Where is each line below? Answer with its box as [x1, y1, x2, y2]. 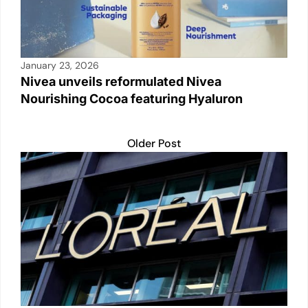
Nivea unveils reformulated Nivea [21, 74, 221, 89]
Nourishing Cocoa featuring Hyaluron [21, 91, 243, 106]
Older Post [127, 135, 181, 151]
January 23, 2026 [21, 58, 99, 71]
